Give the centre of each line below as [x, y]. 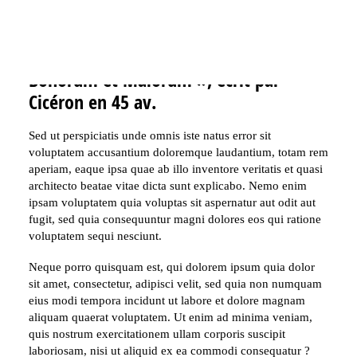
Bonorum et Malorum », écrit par [154, 80]
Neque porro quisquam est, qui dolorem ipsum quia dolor [172, 267]
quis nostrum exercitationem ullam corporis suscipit [157, 334]
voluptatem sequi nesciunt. [95, 236]
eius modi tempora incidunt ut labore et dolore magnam [167, 300]
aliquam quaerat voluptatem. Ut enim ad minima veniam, [171, 317]
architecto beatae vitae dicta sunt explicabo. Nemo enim [168, 186]
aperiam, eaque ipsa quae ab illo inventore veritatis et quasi [176, 169]
